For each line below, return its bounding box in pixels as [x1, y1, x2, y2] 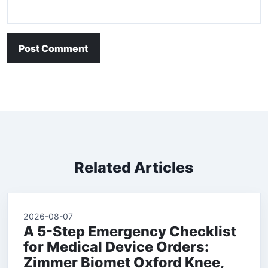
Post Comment [19, 42, 89, 55]
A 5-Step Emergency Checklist [23, 223, 236, 240]
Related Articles [74, 159, 194, 177]
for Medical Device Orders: [23, 238, 209, 256]
